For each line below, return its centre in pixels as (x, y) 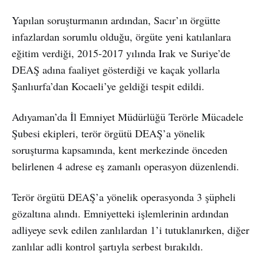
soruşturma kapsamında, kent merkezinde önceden (120, 149)
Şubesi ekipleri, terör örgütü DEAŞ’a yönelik (108, 133)
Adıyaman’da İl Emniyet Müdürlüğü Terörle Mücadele (128, 116)
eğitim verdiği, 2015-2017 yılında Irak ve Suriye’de (121, 53)
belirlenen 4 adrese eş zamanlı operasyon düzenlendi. (126, 166)
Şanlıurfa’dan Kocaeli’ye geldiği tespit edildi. (108, 86)
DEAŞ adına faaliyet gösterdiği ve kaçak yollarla (116, 69)
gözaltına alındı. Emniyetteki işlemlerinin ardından (120, 213)
